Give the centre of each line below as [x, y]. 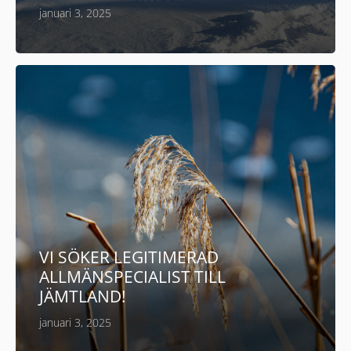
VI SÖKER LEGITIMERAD [129, 257]
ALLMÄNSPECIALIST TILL [132, 277]
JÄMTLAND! [83, 297]
